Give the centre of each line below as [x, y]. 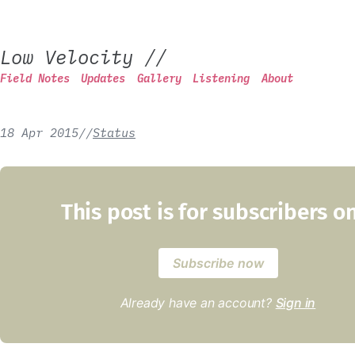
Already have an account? [198, 303]
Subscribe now [218, 263]
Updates [103, 78]
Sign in [296, 303]
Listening [221, 78]
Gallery [159, 78]
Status [114, 132]
